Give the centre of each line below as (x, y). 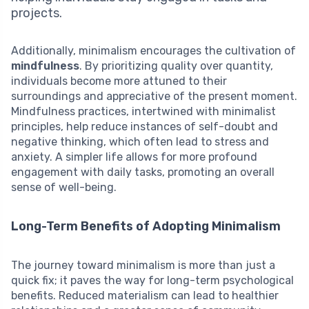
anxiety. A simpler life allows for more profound (134, 157)
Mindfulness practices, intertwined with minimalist (143, 112)
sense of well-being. (64, 188)
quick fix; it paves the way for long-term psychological (152, 281)
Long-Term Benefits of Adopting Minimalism (146, 227)
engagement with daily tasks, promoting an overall (143, 172)
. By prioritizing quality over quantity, (176, 66)
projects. (37, 13)
